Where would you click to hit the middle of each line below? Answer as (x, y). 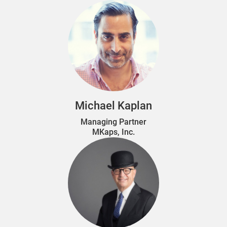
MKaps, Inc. (113, 132)
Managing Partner (113, 122)
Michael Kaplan (113, 105)
